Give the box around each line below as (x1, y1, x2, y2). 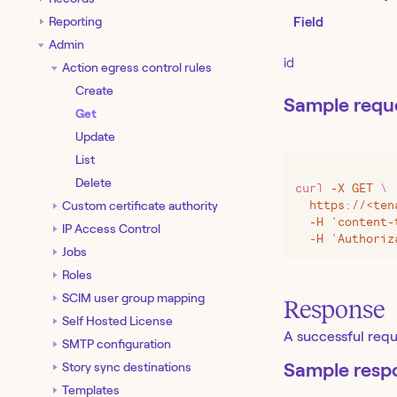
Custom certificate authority (62, 198, 218, 213)
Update (75, 128, 115, 144)
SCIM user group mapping (62, 290, 205, 305)
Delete (75, 175, 112, 190)
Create (75, 82, 113, 97)
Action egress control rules (62, 59, 212, 74)
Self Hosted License (62, 313, 173, 328)
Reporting (49, 13, 102, 28)
